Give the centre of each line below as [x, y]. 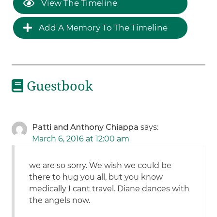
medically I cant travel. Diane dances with [109, 189]
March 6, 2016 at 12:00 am [81, 139]
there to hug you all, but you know [96, 177]
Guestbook [58, 86]
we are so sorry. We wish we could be [101, 166]
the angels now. [60, 201]
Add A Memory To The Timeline [102, 27]
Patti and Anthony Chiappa [85, 127]
